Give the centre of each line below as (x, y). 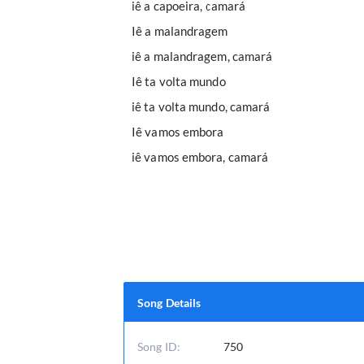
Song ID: (159, 347)
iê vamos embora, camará (200, 157)
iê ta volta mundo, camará (201, 106)
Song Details (169, 302)
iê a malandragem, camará (202, 56)
